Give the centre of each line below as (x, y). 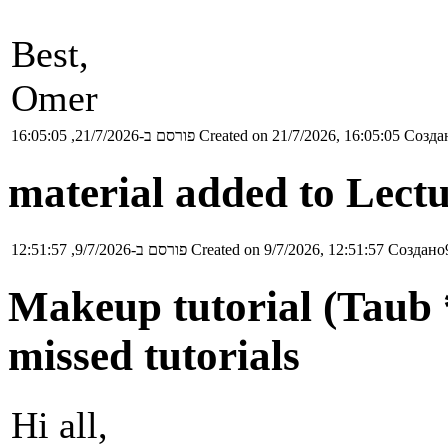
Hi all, (59, 424)
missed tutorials (154, 355)
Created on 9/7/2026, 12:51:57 (287, 249)
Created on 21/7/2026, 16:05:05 (299, 135)
